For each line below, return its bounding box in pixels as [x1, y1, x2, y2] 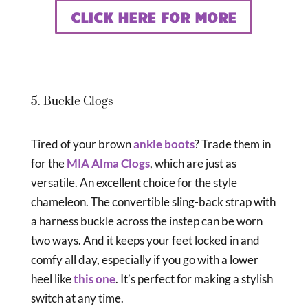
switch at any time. [30, 291, 124, 306]
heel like [30, 272, 74, 287]
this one [73, 272, 115, 287]
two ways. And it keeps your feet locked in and [30, 233, 260, 248]
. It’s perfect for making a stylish [115, 272, 273, 287]
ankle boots [133, 137, 195, 152]
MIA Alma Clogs [66, 156, 150, 171]
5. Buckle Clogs [30, 94, 113, 110]
